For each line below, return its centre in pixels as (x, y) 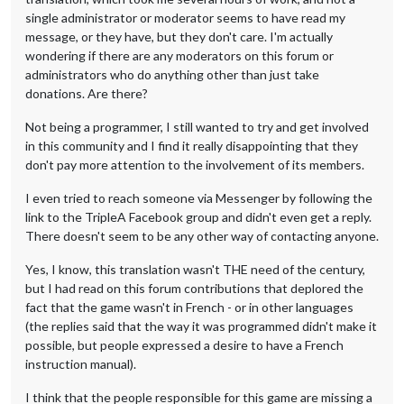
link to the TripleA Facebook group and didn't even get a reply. (198, 216)
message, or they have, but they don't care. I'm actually (179, 36)
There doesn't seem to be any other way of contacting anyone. (202, 235)
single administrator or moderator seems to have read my (185, 17)
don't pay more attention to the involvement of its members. (195, 164)
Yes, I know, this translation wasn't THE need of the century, (195, 269)
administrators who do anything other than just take (172, 74)
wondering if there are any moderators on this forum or (179, 55)
